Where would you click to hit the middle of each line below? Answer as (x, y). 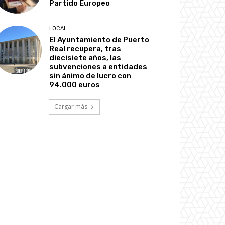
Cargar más (71, 106)
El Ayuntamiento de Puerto (99, 39)
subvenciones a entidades (98, 67)
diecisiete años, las (85, 58)
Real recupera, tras (85, 48)
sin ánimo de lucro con (90, 76)
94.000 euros (75, 85)
